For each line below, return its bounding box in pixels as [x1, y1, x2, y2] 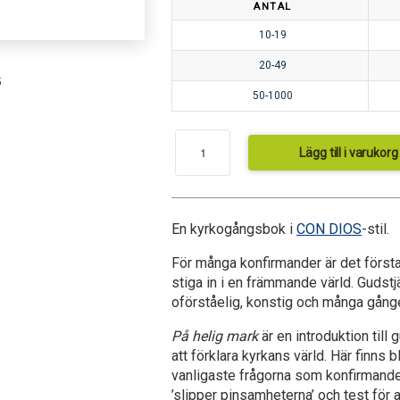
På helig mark [171, 327, 259, 345]
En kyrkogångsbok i [171, 220, 297, 237]
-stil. [362, 220, 390, 237]
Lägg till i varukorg [299, 145, 398, 160]
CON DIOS [296, 220, 362, 237]
